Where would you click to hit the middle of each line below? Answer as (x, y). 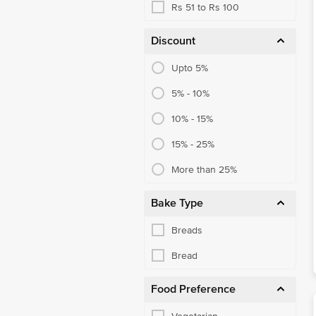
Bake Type (177, 203)
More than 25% (204, 169)
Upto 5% (190, 68)
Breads (187, 230)
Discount (173, 41)
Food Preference (193, 289)
